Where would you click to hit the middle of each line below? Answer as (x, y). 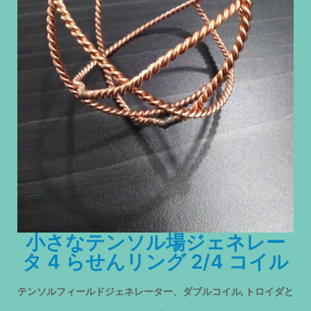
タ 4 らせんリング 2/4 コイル (155, 261)
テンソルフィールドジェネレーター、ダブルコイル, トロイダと (155, 291)
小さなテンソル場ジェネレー (155, 242)
